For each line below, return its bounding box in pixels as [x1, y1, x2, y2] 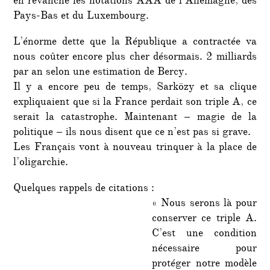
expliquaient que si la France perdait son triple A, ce [13, 95, 257, 112]
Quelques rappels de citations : [13, 181, 155, 198]
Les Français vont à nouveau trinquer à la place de [13, 140, 257, 157]
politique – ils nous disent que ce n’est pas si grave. [13, 125, 251, 142]
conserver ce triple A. [152, 211, 257, 228]
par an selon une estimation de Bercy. [13, 64, 188, 82]
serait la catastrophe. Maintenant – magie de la [13, 110, 257, 127]
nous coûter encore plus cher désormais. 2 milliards [13, 49, 257, 67]
